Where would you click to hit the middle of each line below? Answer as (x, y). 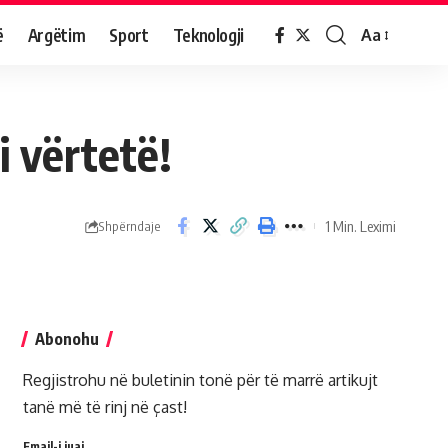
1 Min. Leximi (360, 225)
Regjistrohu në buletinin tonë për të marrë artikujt (200, 380)
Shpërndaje (129, 225)
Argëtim (56, 34)
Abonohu (66, 339)
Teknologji (208, 34)
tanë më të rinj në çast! (104, 407)
